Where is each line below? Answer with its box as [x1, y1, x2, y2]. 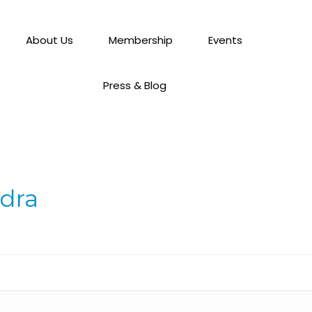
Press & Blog [102, 78, 166, 93]
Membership [109, 33, 173, 47]
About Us [26, 33, 74, 47]
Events [208, 33, 243, 47]
